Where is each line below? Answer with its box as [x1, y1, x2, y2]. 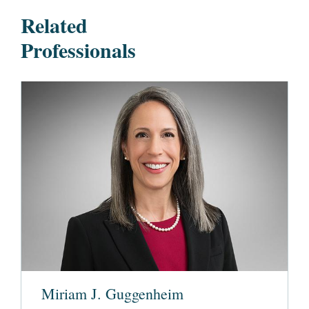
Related [21, 10, 88, 40]
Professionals [21, 34, 136, 65]
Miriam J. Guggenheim [41, 283, 183, 304]
